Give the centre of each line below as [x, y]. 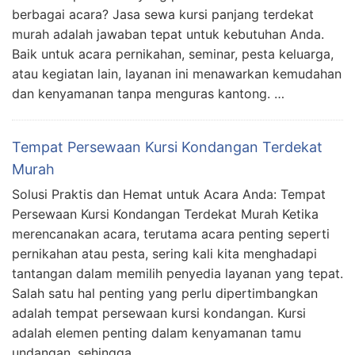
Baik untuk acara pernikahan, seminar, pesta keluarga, [173, 53]
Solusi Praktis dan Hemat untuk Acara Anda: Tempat [169, 194]
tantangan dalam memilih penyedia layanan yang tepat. [177, 273]
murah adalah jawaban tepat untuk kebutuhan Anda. [168, 34]
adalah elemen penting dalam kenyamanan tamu [157, 332]
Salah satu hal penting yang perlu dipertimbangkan [165, 293]
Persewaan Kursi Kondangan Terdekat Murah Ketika [165, 214]
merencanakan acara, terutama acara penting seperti [171, 233]
